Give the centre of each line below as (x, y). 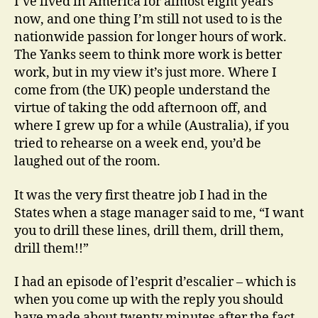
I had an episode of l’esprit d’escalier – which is (155, 282)
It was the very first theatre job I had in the (141, 195)
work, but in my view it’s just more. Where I (146, 73)
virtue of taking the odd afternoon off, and (141, 108)
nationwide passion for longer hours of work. (150, 37)
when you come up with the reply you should (149, 300)
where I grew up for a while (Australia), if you (152, 126)
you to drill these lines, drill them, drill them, (149, 231)
